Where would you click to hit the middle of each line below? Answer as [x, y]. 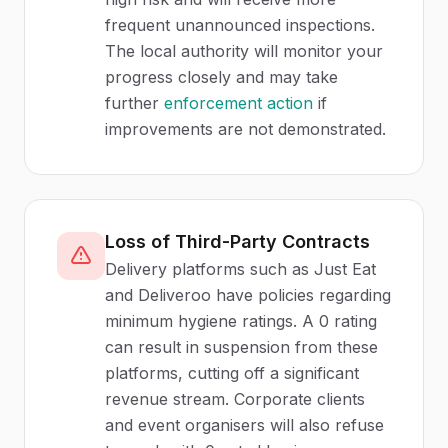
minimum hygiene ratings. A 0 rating [241, 321]
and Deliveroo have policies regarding [248, 295]
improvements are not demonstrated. [245, 129]
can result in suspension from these [241, 347]
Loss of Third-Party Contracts [237, 241]
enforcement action [238, 103]
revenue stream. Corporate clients [235, 399]
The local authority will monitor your [244, 51]
